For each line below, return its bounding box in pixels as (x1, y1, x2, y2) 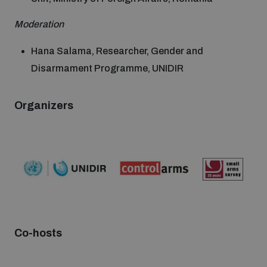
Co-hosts (14, 227, 62, 240)
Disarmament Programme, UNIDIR (31, 63, 184, 73)
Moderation (14, 18, 64, 29)
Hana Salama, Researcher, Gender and (31, 45, 203, 56)
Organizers (14, 99, 73, 111)
